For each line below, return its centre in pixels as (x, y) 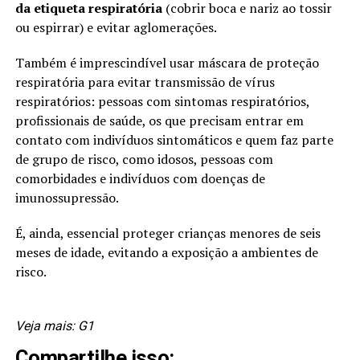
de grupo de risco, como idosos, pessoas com (144, 160)
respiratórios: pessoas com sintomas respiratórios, (162, 102)
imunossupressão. (67, 198)
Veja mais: (46, 326)
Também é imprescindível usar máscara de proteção (167, 63)
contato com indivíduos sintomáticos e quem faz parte (174, 140)
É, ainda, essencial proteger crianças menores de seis (168, 233)
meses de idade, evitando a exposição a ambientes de (166, 253)
